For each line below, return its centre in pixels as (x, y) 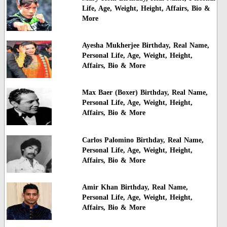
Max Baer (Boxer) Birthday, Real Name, (145, 93)
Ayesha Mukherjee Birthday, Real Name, (145, 46)
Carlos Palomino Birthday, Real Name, (143, 140)
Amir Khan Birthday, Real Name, (135, 187)
